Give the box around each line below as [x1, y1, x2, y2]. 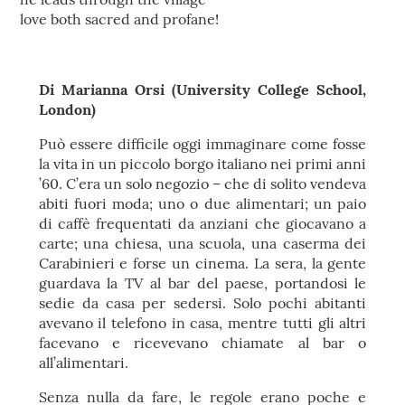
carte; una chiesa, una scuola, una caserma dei [38, 234, 367, 252]
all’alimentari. [38, 353, 128, 372]
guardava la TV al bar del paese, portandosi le [38, 274, 367, 292]
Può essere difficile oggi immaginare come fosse [38, 135, 367, 153]
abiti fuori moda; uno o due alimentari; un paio [38, 194, 367, 212]
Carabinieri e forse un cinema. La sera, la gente [38, 254, 367, 272]
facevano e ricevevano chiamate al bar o [38, 334, 367, 352]
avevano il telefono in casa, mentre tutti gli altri [38, 314, 367, 332]
